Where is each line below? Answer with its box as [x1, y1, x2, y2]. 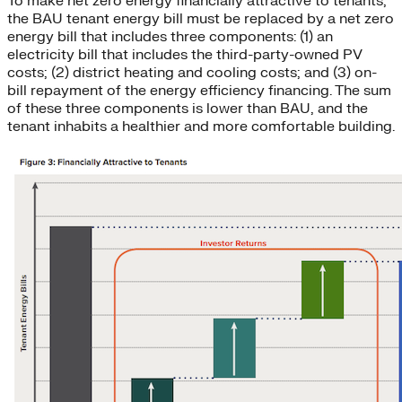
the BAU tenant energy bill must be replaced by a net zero [7, 10, 394, 29]
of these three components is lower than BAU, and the [7, 100, 368, 118]
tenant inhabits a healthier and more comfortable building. [7, 118, 395, 136]
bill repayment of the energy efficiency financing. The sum [7, 82, 391, 100]
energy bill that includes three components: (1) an [7, 28, 333, 47]
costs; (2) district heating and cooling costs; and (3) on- [7, 64, 377, 83]
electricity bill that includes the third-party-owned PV [7, 46, 362, 65]
